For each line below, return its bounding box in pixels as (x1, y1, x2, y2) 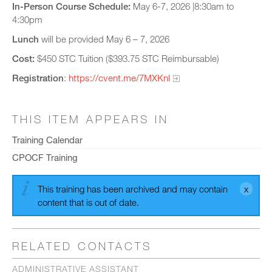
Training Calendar (12, 134, 83, 146)
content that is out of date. (38, 197, 139, 208)
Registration (12, 72, 64, 83)
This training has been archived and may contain (38, 183, 228, 195)
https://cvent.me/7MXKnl (69, 72, 170, 83)
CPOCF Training (12, 152, 78, 163)
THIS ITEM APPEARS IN (12, 112, 169, 126)
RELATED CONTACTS (12, 239, 152, 253)
